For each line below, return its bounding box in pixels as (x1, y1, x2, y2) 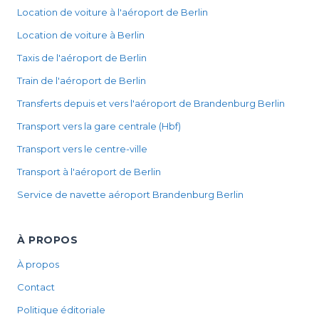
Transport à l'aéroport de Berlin (17, 166, 161, 177)
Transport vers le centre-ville (17, 143, 147, 155)
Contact (17, 281, 55, 293)
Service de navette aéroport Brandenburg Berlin (17, 189, 244, 200)
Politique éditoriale (17, 304, 105, 315)
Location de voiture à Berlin (17, 29, 145, 41)
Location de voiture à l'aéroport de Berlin (17, 6, 208, 18)
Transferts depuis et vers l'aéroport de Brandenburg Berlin (17, 98, 285, 109)
